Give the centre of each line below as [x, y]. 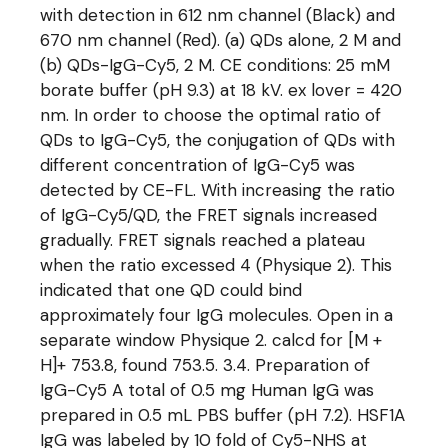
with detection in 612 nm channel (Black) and [218, 15]
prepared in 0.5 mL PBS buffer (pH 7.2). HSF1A [223, 415]
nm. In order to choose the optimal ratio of [211, 115]
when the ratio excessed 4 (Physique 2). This [216, 265]
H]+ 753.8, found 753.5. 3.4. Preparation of [205, 365]
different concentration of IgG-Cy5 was [198, 165]
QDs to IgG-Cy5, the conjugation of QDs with [218, 140]
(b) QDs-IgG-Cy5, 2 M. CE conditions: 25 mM [215, 65]
